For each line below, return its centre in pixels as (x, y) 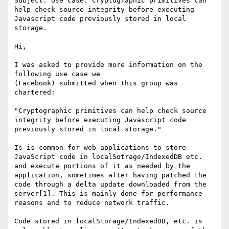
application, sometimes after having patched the (110, 175)
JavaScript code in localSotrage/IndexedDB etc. (108, 157)
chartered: (35, 93)
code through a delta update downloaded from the (110, 185)
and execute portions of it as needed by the (102, 166)
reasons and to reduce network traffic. (92, 203)
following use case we (57, 74)
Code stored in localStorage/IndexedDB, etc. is (108, 221)
